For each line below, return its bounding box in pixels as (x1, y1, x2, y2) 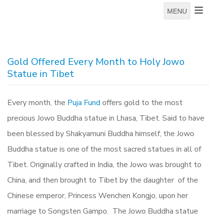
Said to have (162, 113, 204, 124)
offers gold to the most (100, 97, 183, 108)
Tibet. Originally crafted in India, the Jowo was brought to (7, 159, 201, 170)
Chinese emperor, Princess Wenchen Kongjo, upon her (7, 190, 188, 201)
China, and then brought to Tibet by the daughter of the (7, 175, 198, 186)
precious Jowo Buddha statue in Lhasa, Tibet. (7, 113, 162, 124)
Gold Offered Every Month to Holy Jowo (7, 55, 185, 68)
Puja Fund (67, 97, 100, 108)
